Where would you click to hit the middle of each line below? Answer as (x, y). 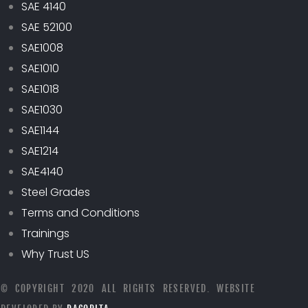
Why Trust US (55, 254)
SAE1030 (42, 109)
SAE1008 (42, 47)
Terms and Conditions (80, 212)
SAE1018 (40, 89)
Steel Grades (56, 192)
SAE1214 (40, 151)
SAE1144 (40, 130)
